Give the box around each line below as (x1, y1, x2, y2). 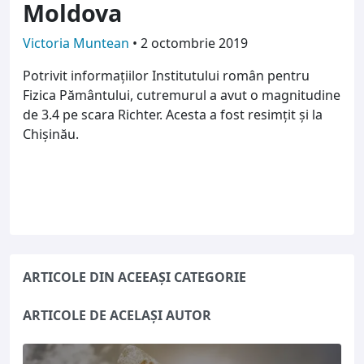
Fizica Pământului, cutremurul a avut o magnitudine (23, 85, 340, 104)
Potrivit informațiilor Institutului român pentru (23, 66, 310, 84)
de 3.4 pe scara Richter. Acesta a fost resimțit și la (23, 105, 323, 123)
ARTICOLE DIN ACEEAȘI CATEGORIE (118, 267, 246, 286)
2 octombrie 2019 (141, 33, 248, 52)
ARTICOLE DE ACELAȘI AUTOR (166, 305, 211, 324)
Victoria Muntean (23, 33, 132, 52)
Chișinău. (23, 124, 79, 143)
